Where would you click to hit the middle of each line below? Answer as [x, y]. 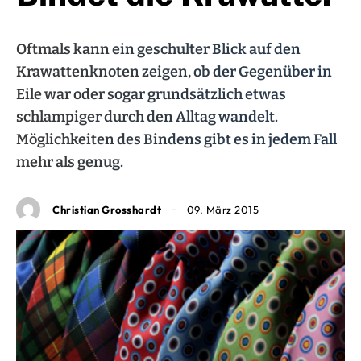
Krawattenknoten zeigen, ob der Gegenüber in [174, 72]
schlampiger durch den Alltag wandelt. [147, 117]
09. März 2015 [222, 210]
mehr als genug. [70, 162]
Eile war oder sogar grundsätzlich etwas [151, 95]
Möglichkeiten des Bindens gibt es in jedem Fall [176, 140]
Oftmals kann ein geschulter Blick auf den [158, 50]
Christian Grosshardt [107, 209]
